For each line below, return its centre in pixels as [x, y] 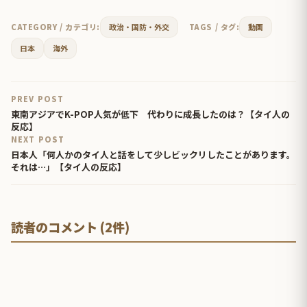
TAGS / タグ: [214, 27]
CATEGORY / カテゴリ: [56, 27]
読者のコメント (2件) [70, 227]
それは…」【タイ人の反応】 [69, 167]
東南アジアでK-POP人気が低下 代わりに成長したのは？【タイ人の [150, 114]
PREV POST [37, 99]
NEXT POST [38, 139]
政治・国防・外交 [139, 27]
